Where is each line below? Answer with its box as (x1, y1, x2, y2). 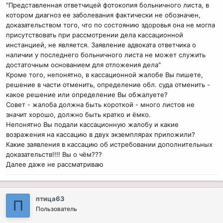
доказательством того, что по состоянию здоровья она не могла (6, 20, 215, 29)
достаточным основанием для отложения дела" (6, 60, 161, 69)
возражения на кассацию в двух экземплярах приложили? (6, 130, 195, 138)
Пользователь (36, 205, 77, 213)
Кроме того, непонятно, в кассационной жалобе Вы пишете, (6, 70, 203, 79)
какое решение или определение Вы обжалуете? (6, 90, 168, 99)
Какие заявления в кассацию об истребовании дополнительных (6, 140, 213, 148)
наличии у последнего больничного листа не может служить (6, 50, 206, 59)
